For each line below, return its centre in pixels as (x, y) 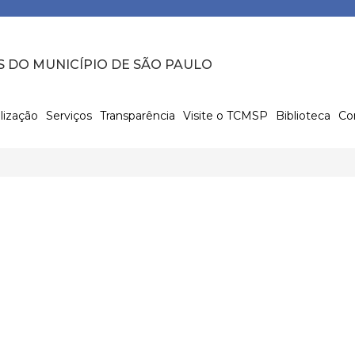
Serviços (69, 115)
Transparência (137, 115)
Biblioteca (303, 115)
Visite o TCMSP (225, 115)
